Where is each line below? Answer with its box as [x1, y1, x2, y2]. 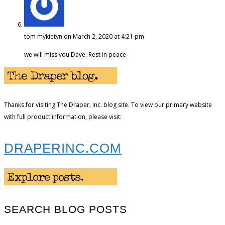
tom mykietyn [24, 32, 62, 41]
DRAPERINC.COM [4, 140, 122, 156]
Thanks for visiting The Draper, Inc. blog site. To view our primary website [4, 100, 212, 109]
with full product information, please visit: [4, 112, 122, 121]
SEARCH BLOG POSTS [4, 203, 127, 215]
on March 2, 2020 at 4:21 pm [64, 32, 144, 41]
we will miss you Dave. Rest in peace [24, 50, 126, 59]
